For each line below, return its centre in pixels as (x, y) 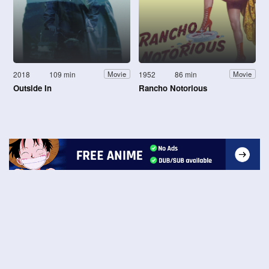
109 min (63, 74)
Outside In (32, 88)
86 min (186, 74)
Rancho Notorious (173, 88)
